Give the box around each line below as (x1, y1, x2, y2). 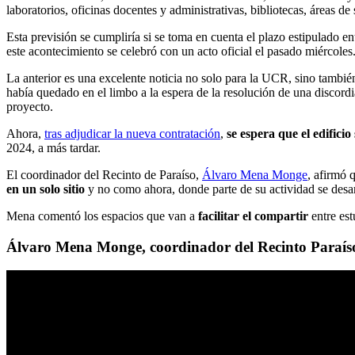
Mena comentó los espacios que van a (6, 208, 198, 223)
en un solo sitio (6, 181, 85, 196)
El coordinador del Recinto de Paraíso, (6, 167, 202, 181)
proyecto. (6, 99, 56, 113)
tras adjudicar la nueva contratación (44, 126, 220, 140)
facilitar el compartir (198, 208, 308, 223)
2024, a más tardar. (6, 140, 101, 155)
